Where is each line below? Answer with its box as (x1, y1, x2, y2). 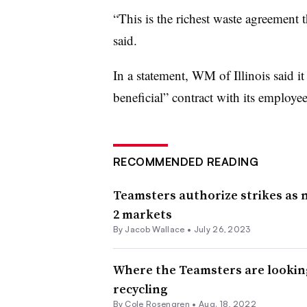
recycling (112, 280, 168, 297)
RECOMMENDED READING (112, 154, 258, 169)
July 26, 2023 (193, 223, 251, 234)
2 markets (112, 205, 172, 223)
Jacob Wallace (125, 223, 185, 234)
